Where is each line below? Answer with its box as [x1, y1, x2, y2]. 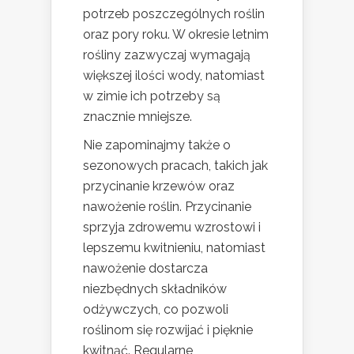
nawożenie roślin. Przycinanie [83, 198, 251, 214]
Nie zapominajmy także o [83, 137, 231, 153]
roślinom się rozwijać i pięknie [83, 322, 253, 337]
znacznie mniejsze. [83, 108, 192, 124]
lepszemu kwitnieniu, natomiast [83, 239, 265, 255]
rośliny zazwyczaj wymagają [83, 47, 250, 62]
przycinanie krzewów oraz [83, 178, 235, 194]
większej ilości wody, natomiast [83, 67, 265, 83]
